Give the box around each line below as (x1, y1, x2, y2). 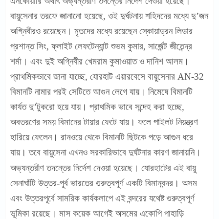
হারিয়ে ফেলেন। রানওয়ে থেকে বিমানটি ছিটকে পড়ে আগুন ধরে (10, 132, 193, 142)
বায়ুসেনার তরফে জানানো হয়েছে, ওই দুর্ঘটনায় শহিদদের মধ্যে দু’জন (10, 11, 208, 21)
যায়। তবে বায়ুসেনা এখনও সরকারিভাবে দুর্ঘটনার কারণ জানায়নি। (10, 147, 201, 157)
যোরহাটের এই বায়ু (141, 163, 196, 173)
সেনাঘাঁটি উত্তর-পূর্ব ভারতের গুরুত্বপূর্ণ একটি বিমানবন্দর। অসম (10, 178, 197, 188)
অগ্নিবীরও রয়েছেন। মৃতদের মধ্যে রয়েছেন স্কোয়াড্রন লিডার (10, 26, 193, 36)
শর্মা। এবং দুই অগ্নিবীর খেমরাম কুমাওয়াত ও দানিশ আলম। (10, 56, 189, 66)
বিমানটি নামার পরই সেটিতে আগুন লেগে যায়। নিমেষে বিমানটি (10, 87, 193, 97)
